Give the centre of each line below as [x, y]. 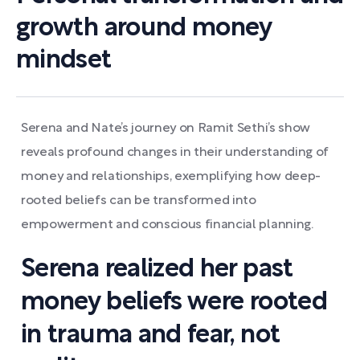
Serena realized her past [157, 270]
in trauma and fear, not [151, 335]
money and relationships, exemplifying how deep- [171, 177]
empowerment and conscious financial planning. [167, 225]
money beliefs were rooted [174, 303]
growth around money [144, 29]
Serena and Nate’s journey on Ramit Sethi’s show [166, 129]
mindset [64, 61]
